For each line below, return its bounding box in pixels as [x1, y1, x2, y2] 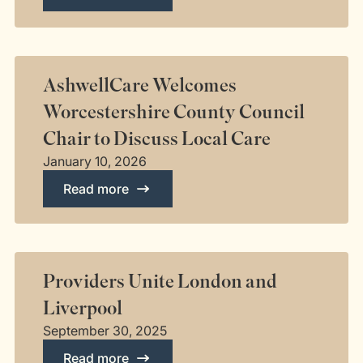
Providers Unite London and [43, 269, 278, 294]
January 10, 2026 [43, 153, 147, 169]
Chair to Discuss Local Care [43, 126, 271, 152]
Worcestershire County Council [43, 100, 305, 125]
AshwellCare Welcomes [43, 73, 237, 98]
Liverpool [43, 296, 123, 321]
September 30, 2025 [43, 322, 168, 339]
